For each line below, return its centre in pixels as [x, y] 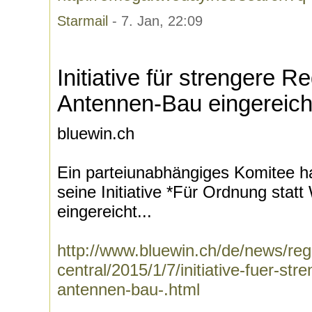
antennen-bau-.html [128, 289]
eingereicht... [104, 211]
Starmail [83, 21]
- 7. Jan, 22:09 [155, 21]
